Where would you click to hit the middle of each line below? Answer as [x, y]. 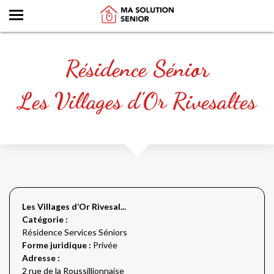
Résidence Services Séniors [75, 232]
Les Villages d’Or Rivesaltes [137, 101]
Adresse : [41, 258]
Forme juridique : [57, 245]
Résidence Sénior [137, 68]
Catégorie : [45, 219]
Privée [105, 245]
